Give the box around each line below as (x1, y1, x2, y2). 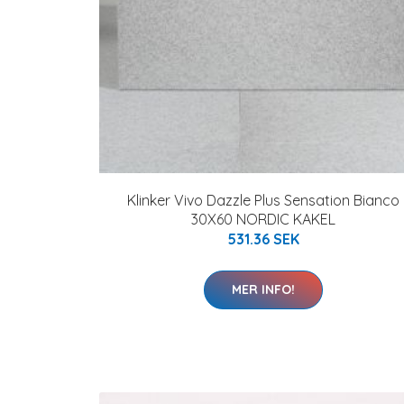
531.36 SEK (227, 229, 299, 248)
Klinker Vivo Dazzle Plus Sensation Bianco (127, 190, 399, 209)
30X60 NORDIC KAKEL (191, 209, 335, 228)
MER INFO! (232, 280, 295, 298)
